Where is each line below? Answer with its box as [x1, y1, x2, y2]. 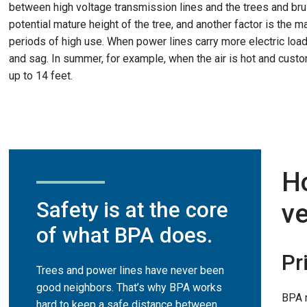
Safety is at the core [36, 197, 228, 223]
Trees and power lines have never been [36, 263, 224, 277]
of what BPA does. [36, 222, 212, 248]
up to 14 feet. [9, 69, 73, 82]
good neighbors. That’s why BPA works [36, 280, 222, 294]
